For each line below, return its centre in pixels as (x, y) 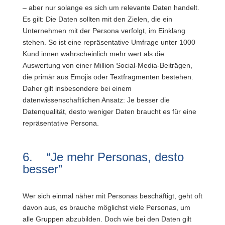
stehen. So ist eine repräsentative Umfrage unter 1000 (109, 42)
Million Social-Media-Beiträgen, (142, 65)
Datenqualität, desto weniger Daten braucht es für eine (109, 111)
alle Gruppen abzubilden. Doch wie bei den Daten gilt (107, 219)
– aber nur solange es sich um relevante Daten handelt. (111, 8)
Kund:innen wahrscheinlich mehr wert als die (93, 54)
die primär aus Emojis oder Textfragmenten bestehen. (108, 77)
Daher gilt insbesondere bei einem (77, 88)
